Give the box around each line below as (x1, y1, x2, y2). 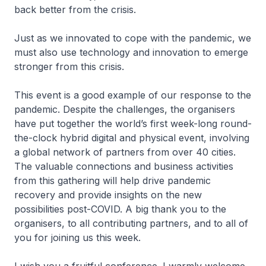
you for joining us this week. (14, 232, 141, 244)
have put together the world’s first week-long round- (14, 118, 252, 130)
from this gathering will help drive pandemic (14, 175, 211, 187)
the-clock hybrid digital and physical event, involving (14, 132, 249, 144)
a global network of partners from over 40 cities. (14, 146, 236, 159)
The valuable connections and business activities (14, 160, 233, 173)
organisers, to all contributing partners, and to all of (14, 217, 248, 230)
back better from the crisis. (14, 4, 139, 16)
